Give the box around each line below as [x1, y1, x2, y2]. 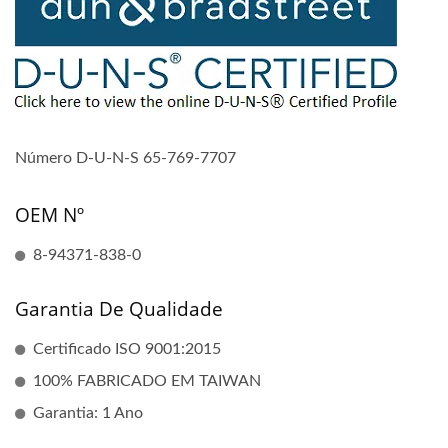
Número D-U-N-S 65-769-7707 [15, 150, 236, 166]
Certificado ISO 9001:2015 [33, 341, 221, 357]
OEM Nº [15, 202, 84, 228]
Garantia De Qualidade [15, 296, 223, 322]
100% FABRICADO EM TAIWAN [33, 373, 261, 389]
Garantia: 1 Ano [33, 405, 143, 421]
